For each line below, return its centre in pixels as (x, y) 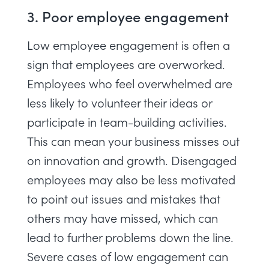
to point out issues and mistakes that (124, 198)
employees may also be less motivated (131, 179)
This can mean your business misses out (133, 141)
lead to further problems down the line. (130, 237)
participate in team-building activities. (127, 122)
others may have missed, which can (122, 218)
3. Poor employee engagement (128, 16)
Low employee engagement (103, 45)
